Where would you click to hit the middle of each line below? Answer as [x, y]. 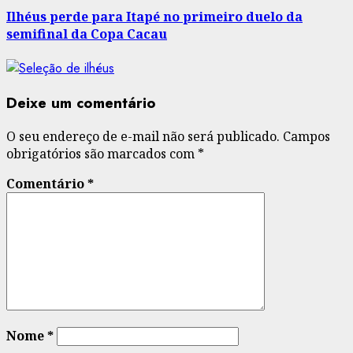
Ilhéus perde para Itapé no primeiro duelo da [154, 16]
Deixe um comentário [81, 102]
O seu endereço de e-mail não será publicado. [143, 137]
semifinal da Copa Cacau [87, 33]
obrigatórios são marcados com [102, 154]
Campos [307, 137]
